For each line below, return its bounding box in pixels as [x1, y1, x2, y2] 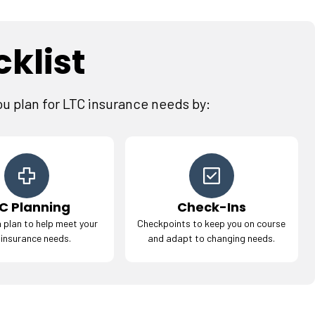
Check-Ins [176, 198, 246, 216]
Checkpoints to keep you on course [137, 217, 286, 229]
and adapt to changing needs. [148, 232, 276, 244]
